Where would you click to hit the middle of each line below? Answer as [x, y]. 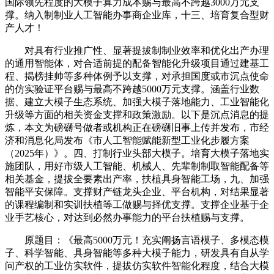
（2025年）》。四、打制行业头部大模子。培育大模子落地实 [137, 153]
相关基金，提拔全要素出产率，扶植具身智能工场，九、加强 [137, 179]
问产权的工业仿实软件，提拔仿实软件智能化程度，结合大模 [137, 265]
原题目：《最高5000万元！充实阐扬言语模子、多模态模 [137, 240]
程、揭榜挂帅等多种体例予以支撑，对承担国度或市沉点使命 [137, 76]
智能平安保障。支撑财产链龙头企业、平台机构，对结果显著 [137, 191]
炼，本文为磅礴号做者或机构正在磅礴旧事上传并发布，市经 [137, 127]
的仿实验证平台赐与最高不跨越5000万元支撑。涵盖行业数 [132, 89]
